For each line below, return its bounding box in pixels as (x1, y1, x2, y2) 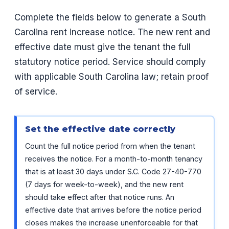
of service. (14, 86, 57, 97)
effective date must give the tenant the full (14, 41, 191, 52)
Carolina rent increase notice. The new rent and (14, 27, 210, 37)
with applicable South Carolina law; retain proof (14, 71, 209, 82)
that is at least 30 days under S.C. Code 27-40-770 (25, 167, 201, 176)
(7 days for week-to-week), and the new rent (25, 179, 184, 189)
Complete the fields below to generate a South (14, 12, 206, 22)
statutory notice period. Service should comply (14, 56, 206, 67)
